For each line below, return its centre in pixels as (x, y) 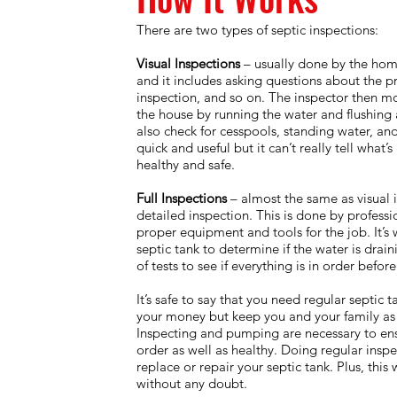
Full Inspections (181, 198)
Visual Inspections (188, 63)
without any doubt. (191, 383)
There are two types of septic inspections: (257, 30)
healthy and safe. (185, 164)
